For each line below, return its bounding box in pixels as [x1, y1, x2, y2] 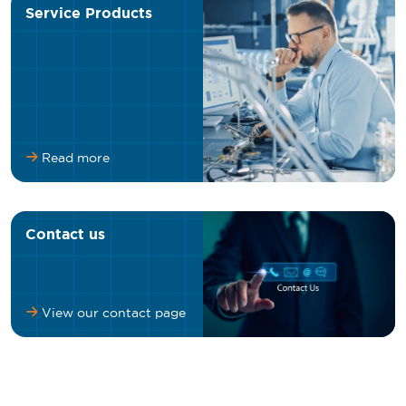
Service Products [25, 3, 152, 23]
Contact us [25, 224, 105, 244]
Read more [38, 149, 110, 166]
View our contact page [38, 304, 186, 322]
